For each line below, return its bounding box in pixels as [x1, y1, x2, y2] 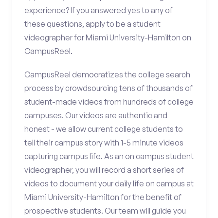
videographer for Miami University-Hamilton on [24, 33, 191, 42]
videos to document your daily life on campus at [24, 179, 194, 188]
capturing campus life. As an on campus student [24, 151, 194, 161]
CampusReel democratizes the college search [24, 70, 190, 79]
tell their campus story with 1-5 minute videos [24, 138, 183, 147]
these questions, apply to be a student [24, 19, 161, 29]
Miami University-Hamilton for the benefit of [24, 192, 182, 202]
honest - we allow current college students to [24, 124, 183, 134]
